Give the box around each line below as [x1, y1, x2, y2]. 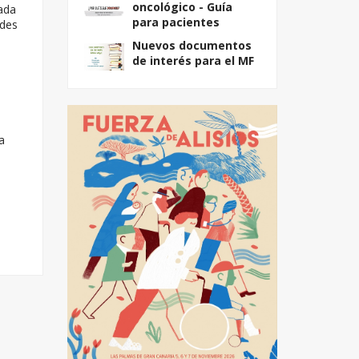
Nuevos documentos [131, 38, 252, 53]
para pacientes [131, 14, 220, 30]
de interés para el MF [131, 53, 254, 68]
